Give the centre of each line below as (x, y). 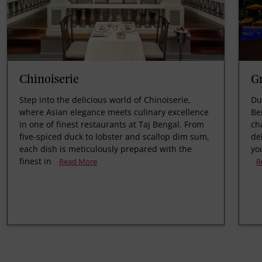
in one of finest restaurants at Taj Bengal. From (112, 124)
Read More (78, 161)
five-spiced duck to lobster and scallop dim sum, (114, 136)
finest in (35, 161)
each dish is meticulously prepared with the (106, 149)
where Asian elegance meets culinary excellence (114, 112)
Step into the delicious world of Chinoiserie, (105, 99)
